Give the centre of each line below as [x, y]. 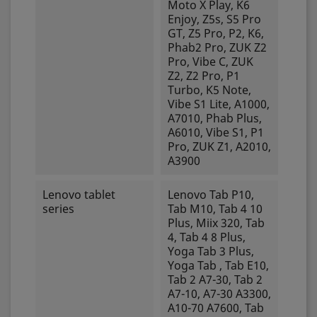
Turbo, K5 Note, [209, 90]
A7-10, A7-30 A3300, [219, 294]
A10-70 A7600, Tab [215, 308]
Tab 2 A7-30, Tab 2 [215, 279]
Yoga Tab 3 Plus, [211, 251]
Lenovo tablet [79, 195]
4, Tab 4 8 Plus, [206, 237]
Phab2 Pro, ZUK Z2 [217, 47]
